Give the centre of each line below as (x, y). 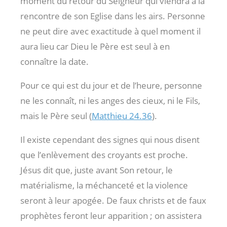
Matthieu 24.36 (122, 116)
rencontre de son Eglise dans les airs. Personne (113, 16)
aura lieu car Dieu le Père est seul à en (95, 46)
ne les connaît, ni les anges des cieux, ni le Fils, (110, 100)
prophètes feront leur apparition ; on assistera (111, 215)
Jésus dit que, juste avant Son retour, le (97, 170)
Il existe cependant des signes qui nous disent (110, 139)
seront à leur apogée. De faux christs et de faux (113, 200)
